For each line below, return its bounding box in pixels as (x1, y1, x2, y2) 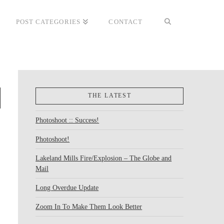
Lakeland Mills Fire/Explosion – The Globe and (35, 154, 172, 162)
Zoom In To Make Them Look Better (35, 202, 142, 210)
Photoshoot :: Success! (35, 116, 99, 124)
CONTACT (108, 18, 142, 25)
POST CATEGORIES (15, 18, 80, 25)
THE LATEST (87, 91, 131, 99)
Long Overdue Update (35, 183, 99, 191)
